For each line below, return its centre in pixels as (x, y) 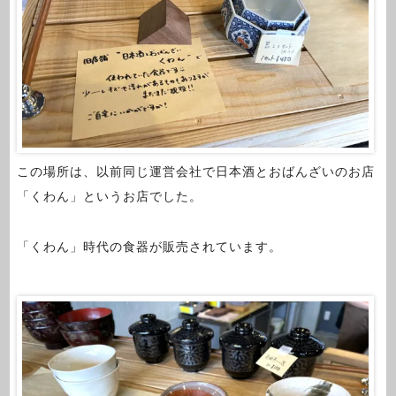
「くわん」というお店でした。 (109, 197)
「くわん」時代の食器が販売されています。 (149, 246)
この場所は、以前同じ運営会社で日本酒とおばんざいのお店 (195, 172)
